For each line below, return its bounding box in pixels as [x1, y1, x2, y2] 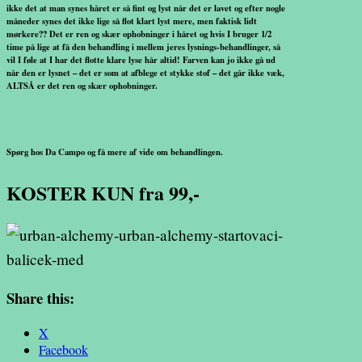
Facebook [39, 340, 88, 358]
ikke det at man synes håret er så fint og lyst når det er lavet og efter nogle [6, 2, 285, 15]
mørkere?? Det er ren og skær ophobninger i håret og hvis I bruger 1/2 [6, 27, 271, 40]
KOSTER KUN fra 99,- [6, 178, 200, 207]
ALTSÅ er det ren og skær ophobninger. [6, 79, 158, 92]
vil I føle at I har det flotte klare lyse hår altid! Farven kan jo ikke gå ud [6, 53, 276, 66]
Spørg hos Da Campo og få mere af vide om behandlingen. [6, 145, 223, 158]
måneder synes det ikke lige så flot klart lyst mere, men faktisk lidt [6, 15, 257, 27]
